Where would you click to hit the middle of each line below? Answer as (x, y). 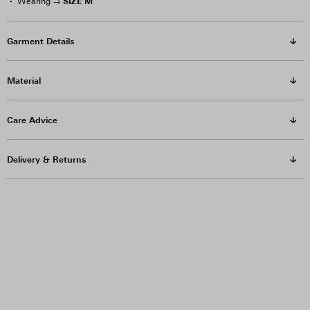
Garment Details (40, 41)
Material (24, 80)
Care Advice (32, 120)
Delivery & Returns (46, 159)
